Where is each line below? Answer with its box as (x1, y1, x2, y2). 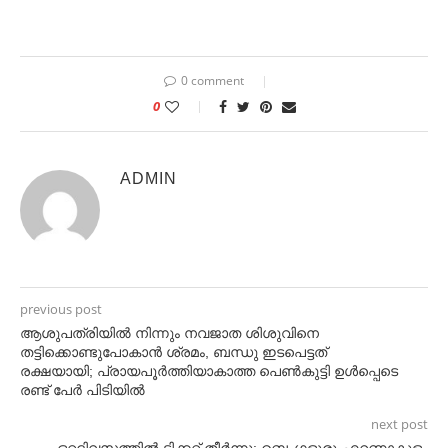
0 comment (180, 72, 244, 90)
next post (371, 415, 428, 434)
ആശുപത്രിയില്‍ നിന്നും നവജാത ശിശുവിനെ (20, 325, 319, 342)
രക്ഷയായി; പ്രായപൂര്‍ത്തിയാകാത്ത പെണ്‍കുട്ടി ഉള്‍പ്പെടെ (20, 363, 398, 380)
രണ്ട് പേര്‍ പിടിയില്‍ (20, 382, 145, 399)
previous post (20, 300, 102, 319)
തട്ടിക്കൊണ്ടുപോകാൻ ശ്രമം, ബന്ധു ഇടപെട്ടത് (20, 344, 327, 361)
